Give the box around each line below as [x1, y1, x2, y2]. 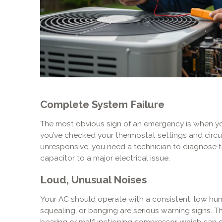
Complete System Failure [40, 98, 165, 111]
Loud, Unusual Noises [40, 174, 147, 186]
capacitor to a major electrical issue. [40, 153, 170, 163]
